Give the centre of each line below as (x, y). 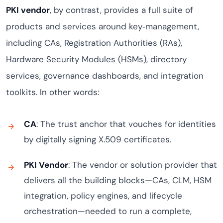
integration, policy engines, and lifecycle (103, 196)
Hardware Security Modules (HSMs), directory (96, 59)
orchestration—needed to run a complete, (108, 211)
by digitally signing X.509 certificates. (98, 139)
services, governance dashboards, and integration (105, 76)
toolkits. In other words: (53, 92)
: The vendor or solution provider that (143, 165)
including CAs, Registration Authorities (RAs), (94, 43)
